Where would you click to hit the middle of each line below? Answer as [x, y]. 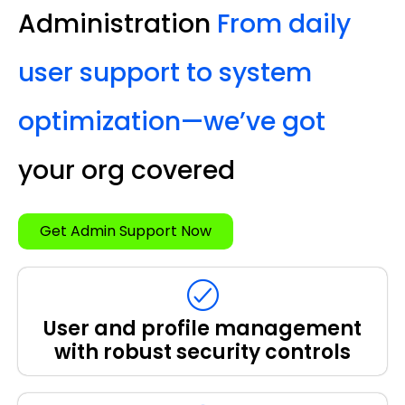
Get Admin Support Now [126, 231]
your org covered [127, 170]
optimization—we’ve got [172, 121]
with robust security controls [202, 352]
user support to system [165, 72]
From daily [284, 24]
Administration [118, 24]
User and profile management [202, 328]
